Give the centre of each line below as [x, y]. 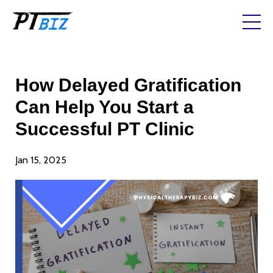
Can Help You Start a [105, 107]
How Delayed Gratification [128, 85]
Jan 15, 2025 [41, 160]
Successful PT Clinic [105, 129]
